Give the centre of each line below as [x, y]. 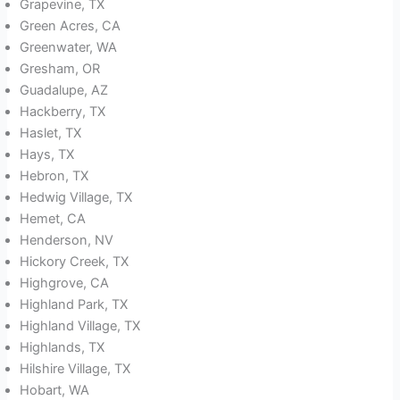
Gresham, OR [60, 69]
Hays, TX [47, 155]
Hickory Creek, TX [75, 262]
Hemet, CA [53, 219]
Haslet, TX [51, 133]
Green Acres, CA [71, 26]
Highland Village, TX [80, 326]
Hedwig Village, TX [76, 198]
